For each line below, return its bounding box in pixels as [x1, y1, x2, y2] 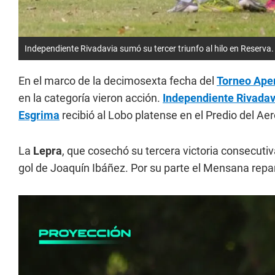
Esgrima [18, 109, 60, 122]
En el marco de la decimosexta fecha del [18, 74, 217, 88]
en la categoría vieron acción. [18, 91, 163, 105]
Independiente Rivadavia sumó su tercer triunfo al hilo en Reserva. [25, 44, 274, 54]
